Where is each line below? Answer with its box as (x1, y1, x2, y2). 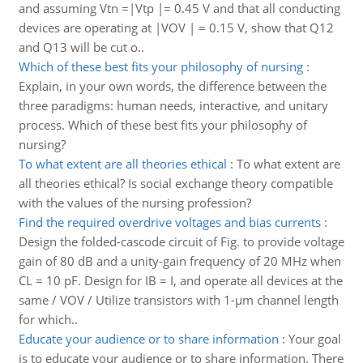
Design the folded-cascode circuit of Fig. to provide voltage (18, 233, 344, 250)
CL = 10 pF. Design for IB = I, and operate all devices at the (18, 272, 343, 288)
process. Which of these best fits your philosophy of (18, 117, 307, 133)
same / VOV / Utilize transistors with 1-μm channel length (18, 292, 339, 308)
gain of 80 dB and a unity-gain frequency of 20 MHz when (18, 253, 341, 269)
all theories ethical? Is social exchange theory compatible (18, 175, 333, 191)
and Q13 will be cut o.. (18, 39, 144, 55)
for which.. (18, 311, 78, 327)
